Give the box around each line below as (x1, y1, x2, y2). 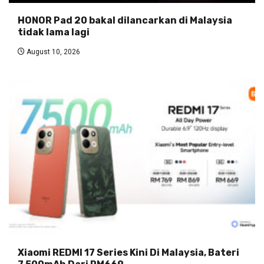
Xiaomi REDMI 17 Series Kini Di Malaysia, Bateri (18, 247, 239, 259)
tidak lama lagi (18, 27, 90, 38)
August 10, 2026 (25, 48, 80, 57)
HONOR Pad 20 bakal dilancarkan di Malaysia (18, 15, 232, 27)
